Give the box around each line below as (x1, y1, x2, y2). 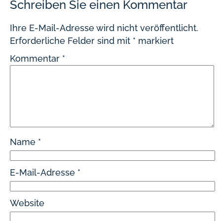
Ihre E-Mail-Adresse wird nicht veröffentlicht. (10, 23, 198, 33)
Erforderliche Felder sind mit (10, 36, 133, 46)
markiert (136, 36, 174, 46)
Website (10, 198, 44, 208)
